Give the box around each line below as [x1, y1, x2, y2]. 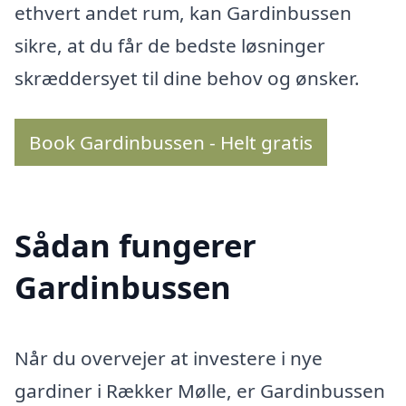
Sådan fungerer [14, 224, 256, 267]
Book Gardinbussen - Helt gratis [29, 130, 313, 156]
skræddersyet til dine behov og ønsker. [14, 64, 360, 91]
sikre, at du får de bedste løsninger [14, 32, 325, 58]
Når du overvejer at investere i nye [14, 345, 323, 372]
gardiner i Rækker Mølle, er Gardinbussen [14, 378, 385, 404]
